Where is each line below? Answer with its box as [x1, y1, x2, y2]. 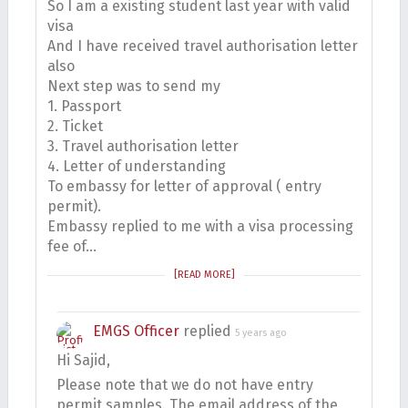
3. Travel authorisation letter [47, 138, 239, 155]
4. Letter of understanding [47, 158, 226, 175]
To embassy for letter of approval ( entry [47, 178, 321, 195]
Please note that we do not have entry [56, 376, 313, 393]
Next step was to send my [47, 77, 220, 95]
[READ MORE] [173, 269, 235, 280]
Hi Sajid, [56, 352, 110, 369]
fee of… [47, 238, 97, 255]
